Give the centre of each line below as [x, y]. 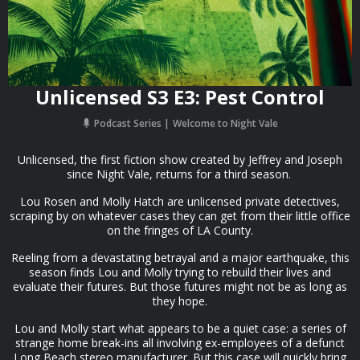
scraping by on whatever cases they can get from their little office [180, 216]
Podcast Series [128, 123]
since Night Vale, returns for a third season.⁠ [180, 174]
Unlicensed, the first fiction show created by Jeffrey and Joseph [180, 160]
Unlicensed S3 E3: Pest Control [180, 97]
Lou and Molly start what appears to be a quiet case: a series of [180, 328]
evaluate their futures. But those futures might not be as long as [180, 286]
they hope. [180, 301]
